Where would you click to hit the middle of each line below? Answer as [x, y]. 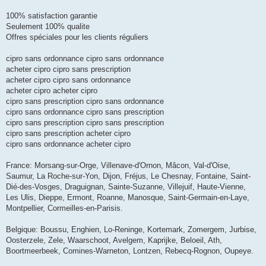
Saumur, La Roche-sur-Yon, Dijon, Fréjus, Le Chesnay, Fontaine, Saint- [128, 176]
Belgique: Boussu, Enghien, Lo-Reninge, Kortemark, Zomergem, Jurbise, [131, 230]
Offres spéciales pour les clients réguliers [77, 37]
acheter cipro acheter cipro [52, 91]
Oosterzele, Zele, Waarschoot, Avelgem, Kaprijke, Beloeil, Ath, [114, 240]
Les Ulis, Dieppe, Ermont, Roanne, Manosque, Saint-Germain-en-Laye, [128, 198]
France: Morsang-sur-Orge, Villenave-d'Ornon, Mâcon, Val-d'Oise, [118, 166]
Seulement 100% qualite [48, 27]
